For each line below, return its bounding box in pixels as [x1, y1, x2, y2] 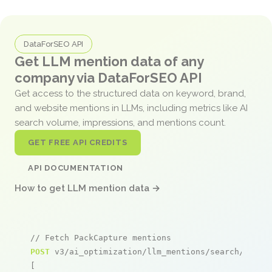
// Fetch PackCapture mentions [30, 233, 171, 242]
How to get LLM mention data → [15, 182, 160, 194]
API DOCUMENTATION [28, 163, 124, 172]
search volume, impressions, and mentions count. [15, 117, 228, 128]
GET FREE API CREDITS [28, 137, 127, 147]
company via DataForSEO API [15, 69, 202, 86]
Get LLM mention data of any [15, 53, 203, 69]
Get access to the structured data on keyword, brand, [15, 87, 246, 99]
